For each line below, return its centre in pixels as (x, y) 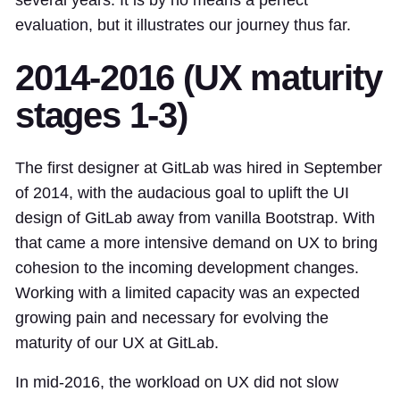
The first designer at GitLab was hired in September (199, 167)
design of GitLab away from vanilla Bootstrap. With (195, 217)
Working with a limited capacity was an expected (187, 292)
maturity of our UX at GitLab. (117, 342)
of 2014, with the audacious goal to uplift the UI (182, 192)
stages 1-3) (101, 115)
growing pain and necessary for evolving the (172, 317)
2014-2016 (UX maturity (199, 77)
